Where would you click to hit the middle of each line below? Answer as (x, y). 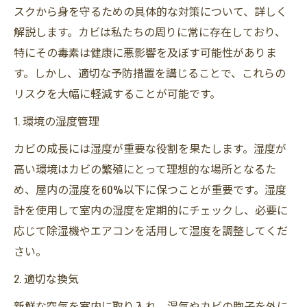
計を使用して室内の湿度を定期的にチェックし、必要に (151, 209)
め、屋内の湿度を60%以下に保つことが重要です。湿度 (150, 189)
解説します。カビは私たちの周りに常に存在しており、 (150, 31)
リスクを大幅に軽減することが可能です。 (117, 93)
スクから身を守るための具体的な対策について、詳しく (150, 11)
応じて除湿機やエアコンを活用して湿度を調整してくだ (151, 230)
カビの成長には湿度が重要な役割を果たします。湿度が (150, 148)
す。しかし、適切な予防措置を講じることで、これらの (150, 72)
